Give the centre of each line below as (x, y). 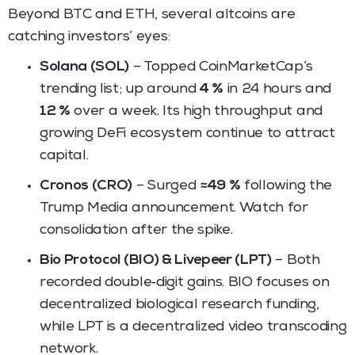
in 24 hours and (277, 89)
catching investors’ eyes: (89, 37)
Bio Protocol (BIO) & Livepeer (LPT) (156, 260)
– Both (296, 260)
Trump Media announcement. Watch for (174, 208)
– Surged (166, 186)
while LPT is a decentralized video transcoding (193, 327)
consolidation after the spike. (136, 230)
